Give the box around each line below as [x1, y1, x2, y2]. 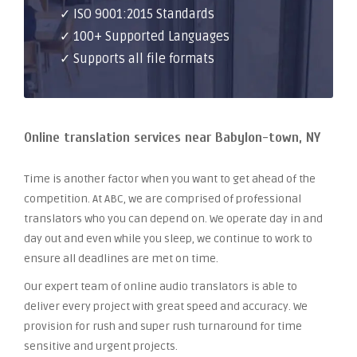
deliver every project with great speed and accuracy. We [24, 300, 308, 313]
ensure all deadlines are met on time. [24, 252, 218, 265]
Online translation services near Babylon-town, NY [24, 129, 320, 146]
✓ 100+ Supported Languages [60, 29, 229, 45]
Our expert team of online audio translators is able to [24, 280, 297, 293]
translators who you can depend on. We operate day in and [24, 212, 323, 226]
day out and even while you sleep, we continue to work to [24, 232, 312, 245]
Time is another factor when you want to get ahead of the [24, 172, 316, 186]
